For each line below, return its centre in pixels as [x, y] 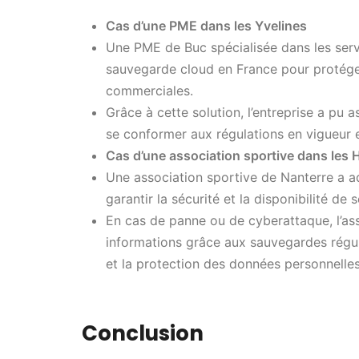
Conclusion [143, 333]
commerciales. [149, 90]
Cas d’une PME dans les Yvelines [206, 25]
